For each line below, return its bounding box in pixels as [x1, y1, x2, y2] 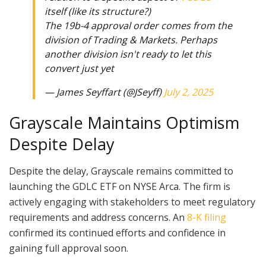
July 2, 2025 [164, 85, 213, 99]
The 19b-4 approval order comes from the [45, 18, 232, 32]
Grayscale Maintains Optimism [9, 112, 240, 134]
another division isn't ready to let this [45, 47, 211, 61]
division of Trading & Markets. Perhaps [45, 33, 217, 46]
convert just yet [45, 61, 114, 75]
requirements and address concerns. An [9, 210, 187, 224]
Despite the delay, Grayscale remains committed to [9, 164, 233, 178]
